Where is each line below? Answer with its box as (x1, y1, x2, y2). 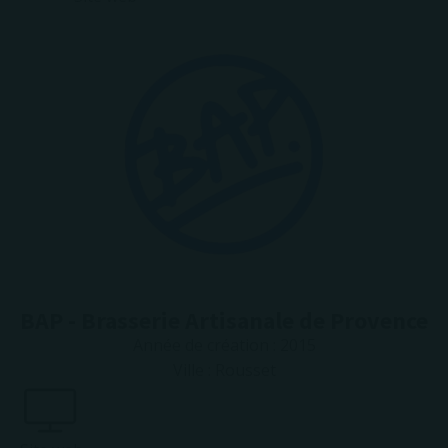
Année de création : (132, 334, 280, 356)
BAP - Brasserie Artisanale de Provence (20, 305, 428, 336)
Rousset (214, 359, 276, 381)
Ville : (172, 359, 215, 381)
